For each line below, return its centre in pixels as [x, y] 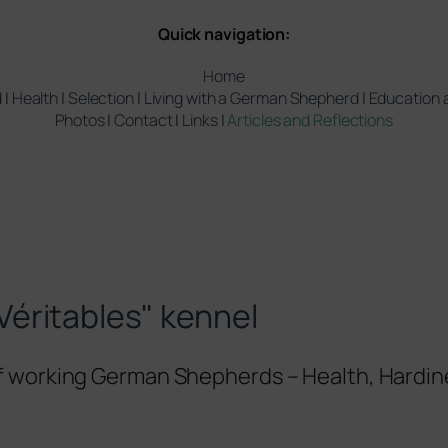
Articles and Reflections [310, 120]
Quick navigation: [224, 34]
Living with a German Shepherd [251, 98]
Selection [100, 98]
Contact [143, 120]
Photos [80, 120]
